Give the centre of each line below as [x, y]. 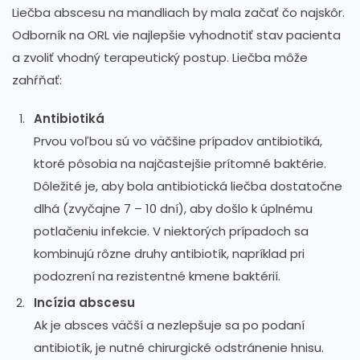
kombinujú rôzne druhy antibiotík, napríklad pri [169, 253]
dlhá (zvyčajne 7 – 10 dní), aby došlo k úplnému [173, 208]
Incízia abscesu [84, 302]
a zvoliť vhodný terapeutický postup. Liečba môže [160, 57]
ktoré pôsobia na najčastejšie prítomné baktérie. [180, 163]
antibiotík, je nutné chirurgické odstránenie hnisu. [179, 347]
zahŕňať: [37, 80]
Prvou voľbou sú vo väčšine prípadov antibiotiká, [178, 141]
